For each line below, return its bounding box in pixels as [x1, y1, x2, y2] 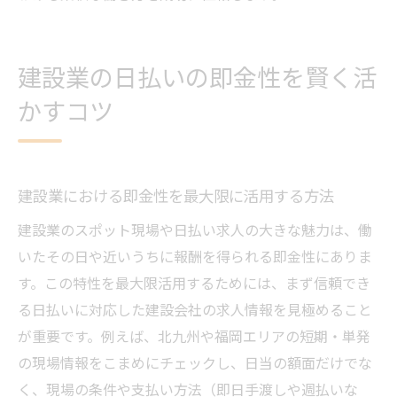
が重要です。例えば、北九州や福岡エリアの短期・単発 [18, 325, 370, 347]
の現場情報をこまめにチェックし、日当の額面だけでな [18, 352, 372, 374]
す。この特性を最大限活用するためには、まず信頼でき [18, 272, 370, 294]
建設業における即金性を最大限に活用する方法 [18, 184, 334, 207]
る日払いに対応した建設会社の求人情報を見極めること [18, 299, 372, 321]
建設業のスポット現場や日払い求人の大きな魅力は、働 [18, 219, 372, 241]
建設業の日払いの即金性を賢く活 [18, 59, 377, 95]
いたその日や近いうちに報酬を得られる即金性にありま [18, 245, 372, 268]
